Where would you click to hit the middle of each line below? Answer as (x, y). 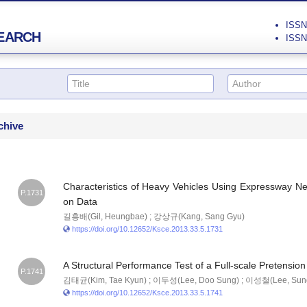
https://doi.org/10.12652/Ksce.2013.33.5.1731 (147, 229)
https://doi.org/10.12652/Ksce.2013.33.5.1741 (147, 293)
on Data (80, 201)
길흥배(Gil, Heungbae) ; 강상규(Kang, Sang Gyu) (153, 217)
